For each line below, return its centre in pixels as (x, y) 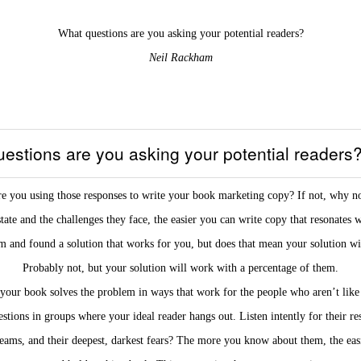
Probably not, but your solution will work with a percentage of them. (180, 268)
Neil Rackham (180, 57)
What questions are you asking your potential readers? (180, 33)
